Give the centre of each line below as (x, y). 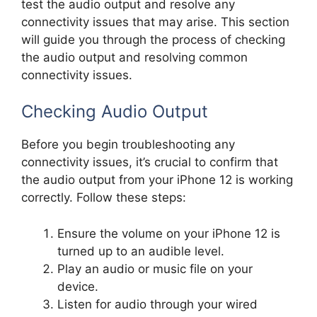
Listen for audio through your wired (157, 304)
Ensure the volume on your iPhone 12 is (169, 233)
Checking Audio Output (115, 112)
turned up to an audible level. (141, 251)
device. (78, 286)
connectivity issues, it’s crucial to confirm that (150, 162)
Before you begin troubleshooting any (128, 145)
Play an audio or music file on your (155, 269)
